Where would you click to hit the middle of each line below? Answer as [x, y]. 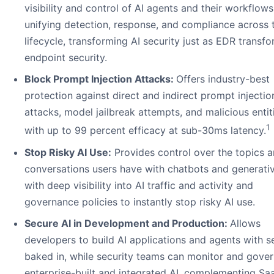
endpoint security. [66, 58]
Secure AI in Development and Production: [127, 223]
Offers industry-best [223, 79]
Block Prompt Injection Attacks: [100, 79]
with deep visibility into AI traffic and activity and [139, 185]
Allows [245, 223]
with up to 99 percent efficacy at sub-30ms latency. [145, 131]
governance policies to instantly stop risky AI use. [140, 202]
